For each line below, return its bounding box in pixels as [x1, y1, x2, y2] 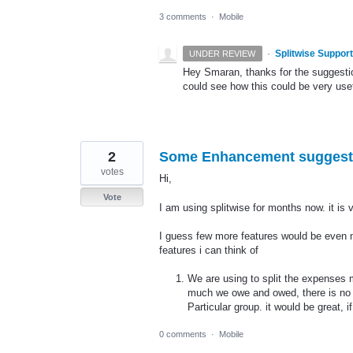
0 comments [159, 329, 206, 340]
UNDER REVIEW [189, 49, 256, 59]
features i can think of [159, 243, 258, 256]
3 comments [159, 12, 206, 22]
